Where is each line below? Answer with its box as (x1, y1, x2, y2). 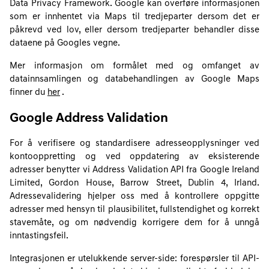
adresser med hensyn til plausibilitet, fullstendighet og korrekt (10, 205, 259, 214)
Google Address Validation (10, 112, 168, 125)
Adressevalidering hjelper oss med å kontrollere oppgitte (10, 192, 259, 201)
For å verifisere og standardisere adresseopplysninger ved (10, 139, 259, 148)
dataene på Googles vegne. (10, 39, 120, 48)
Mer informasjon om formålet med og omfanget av (10, 62, 259, 71)
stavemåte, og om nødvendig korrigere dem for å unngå (10, 219, 259, 228)
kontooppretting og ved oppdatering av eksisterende (10, 153, 259, 162)
